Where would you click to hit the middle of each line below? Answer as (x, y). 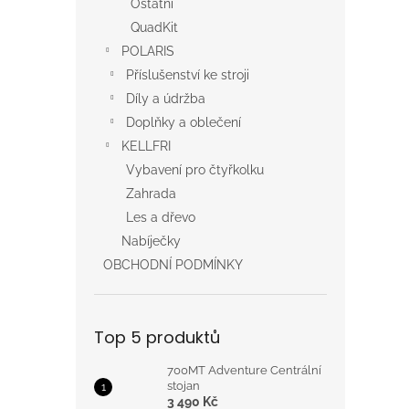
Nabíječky (151, 241)
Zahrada (151, 194)
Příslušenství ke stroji (188, 75)
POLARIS (148, 51)
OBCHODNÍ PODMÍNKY (173, 265)
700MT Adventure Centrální (244, 370)
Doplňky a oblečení (184, 122)
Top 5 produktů (157, 337)
